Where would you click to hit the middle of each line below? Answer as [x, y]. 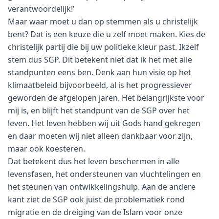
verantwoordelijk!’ [41, 9]
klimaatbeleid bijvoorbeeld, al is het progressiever [100, 85]
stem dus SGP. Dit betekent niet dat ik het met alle [100, 60]
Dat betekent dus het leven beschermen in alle [94, 162]
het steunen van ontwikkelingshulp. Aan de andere [102, 187]
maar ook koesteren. [46, 149]
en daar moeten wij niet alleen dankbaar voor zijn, [100, 136]
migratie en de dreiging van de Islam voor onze [95, 212]
